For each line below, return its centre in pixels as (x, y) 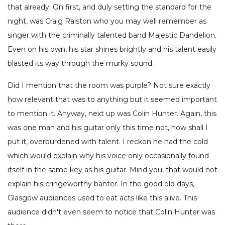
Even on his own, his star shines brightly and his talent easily (112, 49)
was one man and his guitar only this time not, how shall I (108, 128)
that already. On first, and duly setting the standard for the (109, 7)
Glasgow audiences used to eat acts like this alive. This (102, 198)
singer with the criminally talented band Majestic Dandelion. (112, 35)
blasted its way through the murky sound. (81, 64)
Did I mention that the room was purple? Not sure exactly (109, 86)
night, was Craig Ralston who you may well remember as (107, 21)
